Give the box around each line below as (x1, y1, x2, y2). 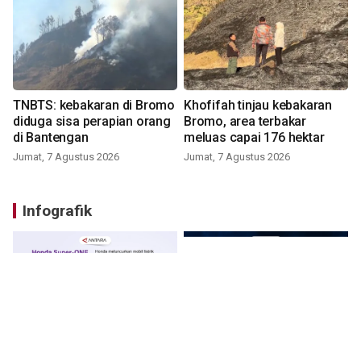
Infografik (23, 201, 92, 220)
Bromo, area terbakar (184, 113, 306, 129)
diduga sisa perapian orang (13, 113, 171, 129)
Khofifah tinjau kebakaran (184, 97, 332, 113)
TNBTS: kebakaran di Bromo (13, 97, 175, 113)
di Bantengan (13, 129, 89, 145)
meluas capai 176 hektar (184, 129, 325, 145)
